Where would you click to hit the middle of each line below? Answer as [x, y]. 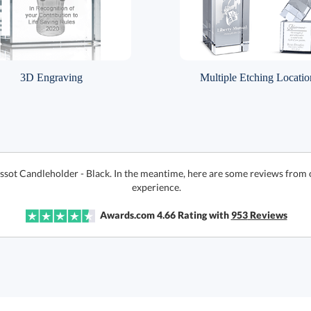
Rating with [203, 215]
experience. [156, 187]
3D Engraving [51, 77]
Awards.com [127, 215]
